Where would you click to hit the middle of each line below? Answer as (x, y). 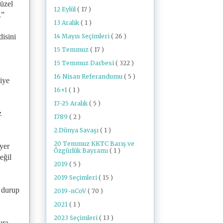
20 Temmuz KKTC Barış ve (94, 143)
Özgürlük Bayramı (82, 150)
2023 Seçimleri (76, 218)
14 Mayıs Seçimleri (82, 36)
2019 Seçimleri (76, 177)
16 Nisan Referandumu (89, 76)
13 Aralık (67, 22)
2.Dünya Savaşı (77, 130)
